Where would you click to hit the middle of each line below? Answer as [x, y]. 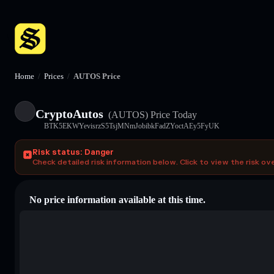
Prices [54, 76]
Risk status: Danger [73, 152]
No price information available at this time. [117, 199]
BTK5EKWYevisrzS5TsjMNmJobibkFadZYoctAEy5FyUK [132, 126]
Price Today [172, 114]
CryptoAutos [69, 113]
